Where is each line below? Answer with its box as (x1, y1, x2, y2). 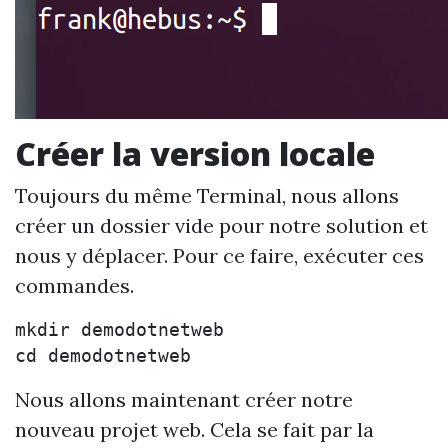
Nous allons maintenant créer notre (15, 387, 353, 412)
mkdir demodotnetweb (15, 320, 224, 340)
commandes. (15, 273, 134, 298)
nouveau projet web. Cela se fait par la (15, 417, 374, 442)
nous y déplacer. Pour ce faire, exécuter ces (15, 243, 424, 268)
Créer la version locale (15, 132, 375, 175)
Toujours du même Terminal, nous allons (15, 183, 399, 208)
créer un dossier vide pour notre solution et (15, 213, 428, 238)
